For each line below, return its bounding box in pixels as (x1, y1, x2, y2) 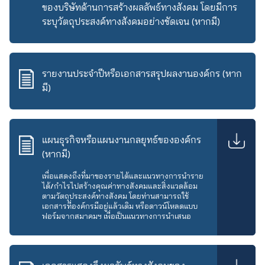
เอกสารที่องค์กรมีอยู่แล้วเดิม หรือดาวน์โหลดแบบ (42, 200, 198, 213)
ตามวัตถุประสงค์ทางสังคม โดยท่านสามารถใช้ (42, 190, 189, 203)
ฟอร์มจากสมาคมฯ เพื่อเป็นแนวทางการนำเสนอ (42, 210, 191, 223)
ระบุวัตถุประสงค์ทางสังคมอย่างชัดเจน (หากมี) (42, 14, 220, 30)
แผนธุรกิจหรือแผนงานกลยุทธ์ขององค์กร (42, 132, 201, 148)
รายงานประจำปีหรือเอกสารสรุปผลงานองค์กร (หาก (42, 66, 242, 82)
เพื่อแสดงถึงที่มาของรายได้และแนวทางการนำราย (42, 170, 203, 183)
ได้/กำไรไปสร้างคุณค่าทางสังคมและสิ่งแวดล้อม (42, 180, 198, 193)
